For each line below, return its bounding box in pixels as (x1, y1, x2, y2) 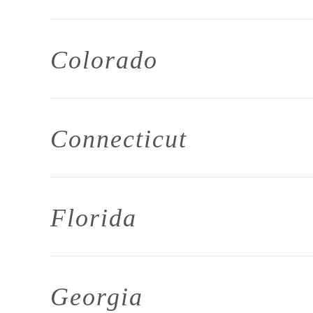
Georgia (50, 283, 143, 311)
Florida (50, 204, 137, 232)
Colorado (50, 46, 158, 74)
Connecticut (50, 125, 187, 153)
